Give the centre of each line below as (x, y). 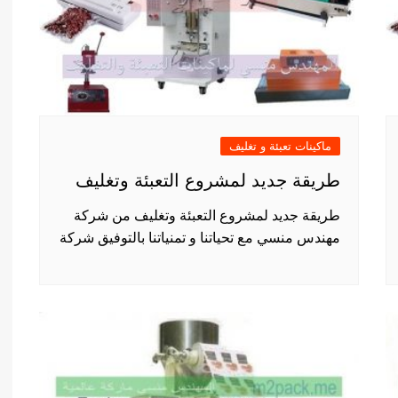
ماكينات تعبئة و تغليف (280, 146)
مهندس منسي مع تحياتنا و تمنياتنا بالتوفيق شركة (200, 238)
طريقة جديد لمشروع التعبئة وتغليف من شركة (207, 215)
